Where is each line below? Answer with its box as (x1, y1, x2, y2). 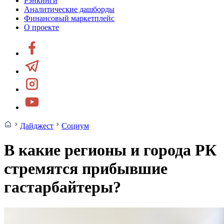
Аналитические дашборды (24, 5, 114, 13)
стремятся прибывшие (4, 159, 167, 178)
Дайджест (20, 121, 53, 130)
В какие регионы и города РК (4, 141, 216, 159)
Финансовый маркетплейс (24, 14, 114, 22)
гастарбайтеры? (4, 178, 121, 196)
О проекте (24, 23, 59, 31)
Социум (61, 121, 89, 130)
